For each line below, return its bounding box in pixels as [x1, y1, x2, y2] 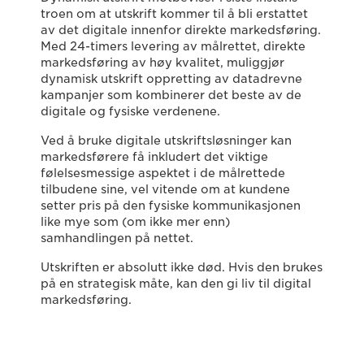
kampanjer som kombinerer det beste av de [41, 89, 301, 102]
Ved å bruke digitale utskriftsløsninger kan [41, 134, 292, 148]
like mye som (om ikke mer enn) [41, 215, 230, 229]
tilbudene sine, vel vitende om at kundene [41, 183, 290, 197]
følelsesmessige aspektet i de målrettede [41, 167, 285, 180]
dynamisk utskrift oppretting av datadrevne [41, 72, 302, 86]
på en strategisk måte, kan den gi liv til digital [41, 277, 311, 291]
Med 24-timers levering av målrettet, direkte [41, 40, 305, 54]
